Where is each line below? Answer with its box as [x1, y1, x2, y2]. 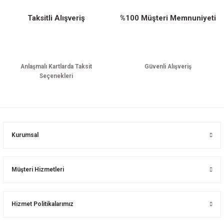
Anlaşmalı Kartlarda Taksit [20, 63, 92, 70]
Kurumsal [11, 131, 38, 139]
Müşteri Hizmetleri [11, 166, 64, 173]
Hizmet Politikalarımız [11, 200, 73, 208]
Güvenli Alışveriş [144, 63, 191, 70]
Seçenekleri [39, 72, 73, 80]
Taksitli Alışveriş [27, 13, 85, 23]
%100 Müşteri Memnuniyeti [120, 13, 216, 23]
